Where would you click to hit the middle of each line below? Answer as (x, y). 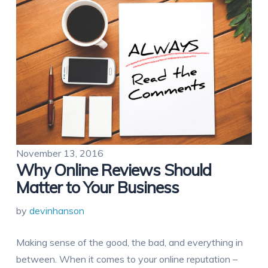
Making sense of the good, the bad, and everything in (129, 243)
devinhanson (57, 211)
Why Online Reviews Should (114, 170)
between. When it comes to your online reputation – (127, 259)
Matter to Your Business (97, 188)
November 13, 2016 (60, 153)
